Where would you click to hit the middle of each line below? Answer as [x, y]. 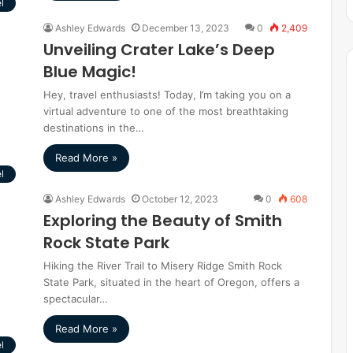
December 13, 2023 [186, 28]
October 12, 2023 [180, 199]
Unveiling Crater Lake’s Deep [159, 50]
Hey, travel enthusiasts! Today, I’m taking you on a [167, 95]
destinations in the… [94, 128]
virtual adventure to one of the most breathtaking [166, 111]
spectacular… [76, 299]
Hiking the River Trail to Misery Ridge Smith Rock [163, 266]
